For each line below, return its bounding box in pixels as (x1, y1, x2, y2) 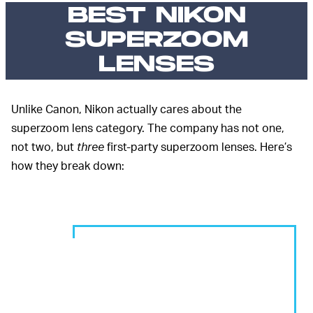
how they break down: (11, 158, 124, 173)
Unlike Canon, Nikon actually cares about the (11, 101, 242, 117)
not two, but (11, 139, 77, 154)
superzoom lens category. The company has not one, (11, 120, 284, 136)
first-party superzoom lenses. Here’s (104, 139, 292, 154)
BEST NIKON (67, 2, 246, 30)
